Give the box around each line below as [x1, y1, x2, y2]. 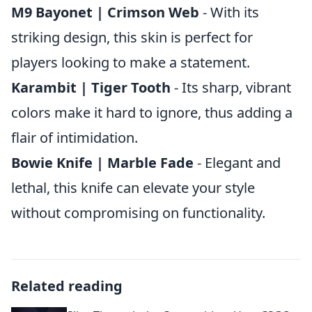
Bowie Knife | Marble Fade [11, 153, 194, 172]
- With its [199, 3, 259, 22]
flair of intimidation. [11, 128, 138, 147]
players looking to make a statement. [11, 53, 250, 72]
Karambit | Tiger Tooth [11, 78, 171, 97]
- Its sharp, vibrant [171, 78, 291, 97]
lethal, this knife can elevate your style [11, 178, 255, 197]
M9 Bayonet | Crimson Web [11, 3, 199, 22]
